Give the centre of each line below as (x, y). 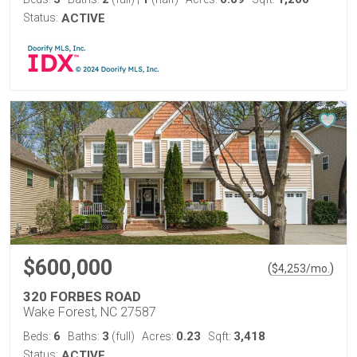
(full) (122, 336)
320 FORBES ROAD (82, 296)
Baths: (85, 336)
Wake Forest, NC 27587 (90, 312)
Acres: (159, 336)
